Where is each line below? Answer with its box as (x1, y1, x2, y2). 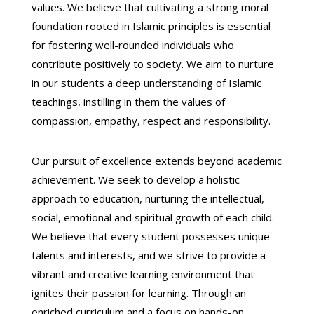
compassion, (31, 114, 92, 128)
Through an (188, 286, 246, 300)
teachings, (31, 95, 81, 109)
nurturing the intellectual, (142, 191, 264, 205)
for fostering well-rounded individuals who (31, 38, 234, 52)
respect (139, 114, 181, 128)
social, (31, 210, 61, 224)
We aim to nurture (183, 57, 274, 71)
